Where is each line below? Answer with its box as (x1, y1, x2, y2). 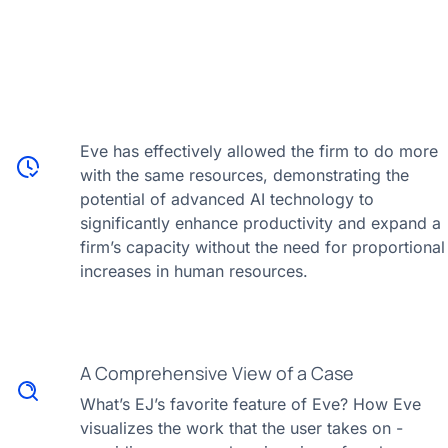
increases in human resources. (80, 261, 308, 281)
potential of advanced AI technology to (80, 189, 374, 209)
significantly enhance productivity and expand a (80, 213, 441, 233)
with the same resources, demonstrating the (80, 165, 409, 185)
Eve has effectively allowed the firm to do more (80, 141, 438, 161)
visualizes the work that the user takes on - (80, 418, 403, 438)
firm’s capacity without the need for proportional (80, 237, 445, 257)
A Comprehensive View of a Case (80, 361, 354, 385)
